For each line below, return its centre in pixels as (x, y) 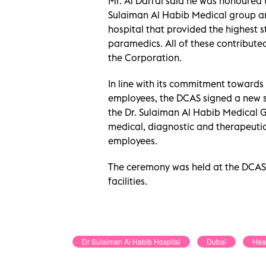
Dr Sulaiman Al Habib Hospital (131, 241)
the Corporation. (145, 57)
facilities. (128, 181)
